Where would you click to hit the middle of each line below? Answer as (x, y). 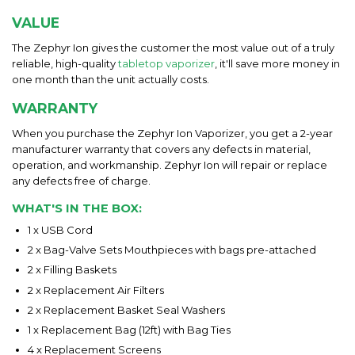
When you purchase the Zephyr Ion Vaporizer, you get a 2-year (172, 133)
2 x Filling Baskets (72, 270)
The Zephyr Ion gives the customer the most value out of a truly (173, 48)
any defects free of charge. (81, 180)
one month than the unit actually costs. (111, 79)
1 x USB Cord (60, 230)
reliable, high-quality (65, 63)
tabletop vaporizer (166, 63)
